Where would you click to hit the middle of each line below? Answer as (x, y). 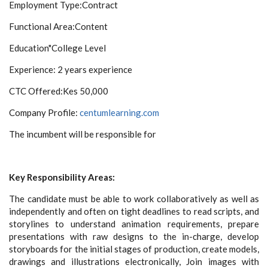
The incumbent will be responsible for (83, 134)
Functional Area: (42, 27)
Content (91, 27)
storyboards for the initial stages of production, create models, (134, 249)
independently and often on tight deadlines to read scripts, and (134, 211)
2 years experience (95, 70)
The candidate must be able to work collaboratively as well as (134, 199)
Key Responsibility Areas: (62, 177)
